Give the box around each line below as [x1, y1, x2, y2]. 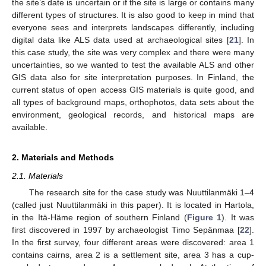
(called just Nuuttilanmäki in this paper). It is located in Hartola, [12, 199, 254, 210]
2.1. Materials [12, 170, 63, 180]
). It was [221, 212, 255, 222]
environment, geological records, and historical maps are [12, 109, 254, 119]
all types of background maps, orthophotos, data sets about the [12, 97, 254, 107]
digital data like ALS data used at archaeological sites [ [12, 34, 229, 45]
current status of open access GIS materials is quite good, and [12, 84, 254, 94]
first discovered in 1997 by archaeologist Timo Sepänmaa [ [12, 224, 240, 235]
